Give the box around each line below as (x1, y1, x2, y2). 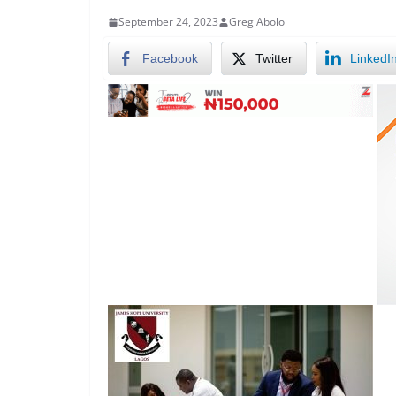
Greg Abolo (229, 14, 285, 29)
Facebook (142, 51, 198, 65)
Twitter (255, 51, 293, 65)
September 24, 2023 (118, 14, 218, 29)
